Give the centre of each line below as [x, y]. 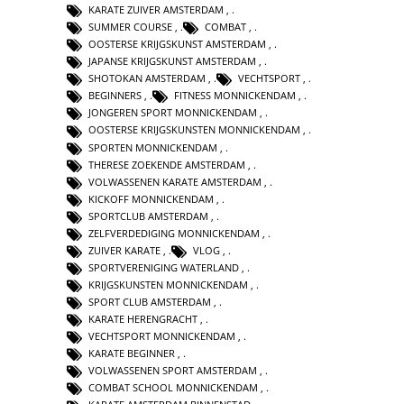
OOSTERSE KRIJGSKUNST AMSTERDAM [177, 44]
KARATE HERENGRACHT [143, 319]
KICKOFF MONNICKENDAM [151, 198]
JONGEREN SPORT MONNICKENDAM [173, 113]
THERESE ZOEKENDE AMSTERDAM [167, 164]
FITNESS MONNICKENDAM [235, 96]
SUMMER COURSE [130, 27]
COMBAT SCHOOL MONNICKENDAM [173, 388]
